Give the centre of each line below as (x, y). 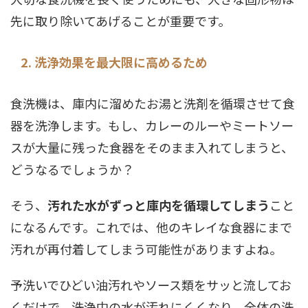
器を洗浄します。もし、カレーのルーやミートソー (152, 125)
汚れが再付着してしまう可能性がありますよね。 (146, 249)
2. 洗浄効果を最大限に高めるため (114, 62)
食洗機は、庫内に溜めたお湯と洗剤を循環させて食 (153, 103)
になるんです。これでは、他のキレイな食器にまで (151, 227)
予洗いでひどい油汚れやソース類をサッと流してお (151, 285)
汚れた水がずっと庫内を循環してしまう (158, 205)
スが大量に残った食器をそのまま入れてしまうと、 (152, 147)
